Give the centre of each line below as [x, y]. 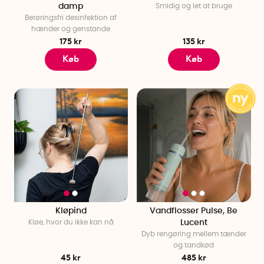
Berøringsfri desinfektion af [71, 18]
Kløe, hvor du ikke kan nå [71, 222]
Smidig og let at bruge [194, 6]
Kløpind [71, 211]
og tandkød [194, 245]
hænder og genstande [71, 29]
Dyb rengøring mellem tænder [194, 234]
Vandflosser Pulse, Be [194, 211]
